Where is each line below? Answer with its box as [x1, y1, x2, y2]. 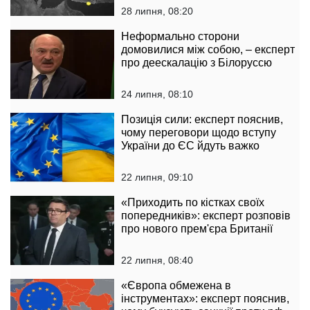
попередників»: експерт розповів [121, 209, 291, 221]
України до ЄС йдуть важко [121, 139, 259, 152]
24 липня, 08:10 [121, 88, 193, 100]
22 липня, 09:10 [121, 171, 193, 183]
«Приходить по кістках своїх [121, 196, 264, 208]
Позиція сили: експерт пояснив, [121, 113, 283, 125]
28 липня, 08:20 [121, 5, 193, 17]
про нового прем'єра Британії [121, 222, 273, 235]
